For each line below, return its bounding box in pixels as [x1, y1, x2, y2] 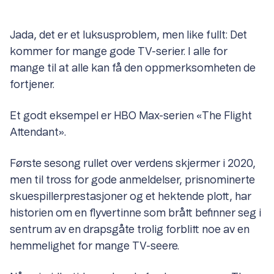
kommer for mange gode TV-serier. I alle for [10, 46, 228, 58]
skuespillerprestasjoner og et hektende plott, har [10, 191, 251, 203]
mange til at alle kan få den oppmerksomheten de [10, 63, 256, 75]
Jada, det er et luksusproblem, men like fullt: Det [10, 30, 247, 42]
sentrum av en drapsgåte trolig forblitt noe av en [10, 224, 250, 236]
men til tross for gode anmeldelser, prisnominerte [10, 175, 255, 187]
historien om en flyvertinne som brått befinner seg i [10, 208, 261, 220]
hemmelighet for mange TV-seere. [10, 241, 179, 253]
